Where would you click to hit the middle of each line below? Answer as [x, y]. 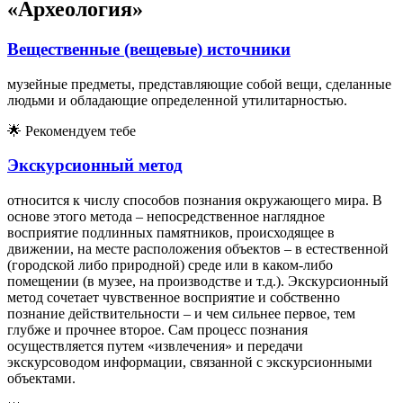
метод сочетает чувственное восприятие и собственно [174, 297]
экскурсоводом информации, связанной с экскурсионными [190, 362]
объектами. [41, 378]
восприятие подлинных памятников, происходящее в [171, 232]
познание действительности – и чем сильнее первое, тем [181, 313]
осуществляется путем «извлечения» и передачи [155, 345]
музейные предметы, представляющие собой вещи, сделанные [199, 84]
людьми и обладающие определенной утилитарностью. [177, 100]
